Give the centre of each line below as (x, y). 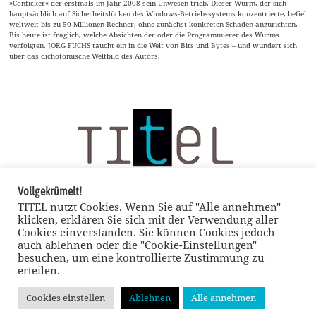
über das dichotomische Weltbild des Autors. (85, 56)
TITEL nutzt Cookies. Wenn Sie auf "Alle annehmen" (149, 207)
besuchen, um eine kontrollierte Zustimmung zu (141, 257)
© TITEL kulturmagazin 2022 (158, 304)
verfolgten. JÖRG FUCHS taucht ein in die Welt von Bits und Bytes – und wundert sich (153, 45)
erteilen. (39, 270)
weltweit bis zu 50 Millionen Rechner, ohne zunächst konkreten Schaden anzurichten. (154, 24)
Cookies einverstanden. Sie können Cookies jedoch (146, 232)
